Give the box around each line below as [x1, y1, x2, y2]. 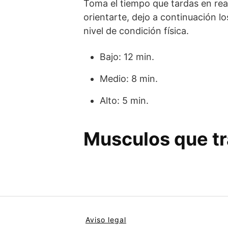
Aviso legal [85, 215, 126, 224]
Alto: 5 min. [100, 95, 149, 106]
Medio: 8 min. [100, 73, 158, 84]
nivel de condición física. [83, 25, 189, 36]
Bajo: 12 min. [100, 51, 154, 62]
